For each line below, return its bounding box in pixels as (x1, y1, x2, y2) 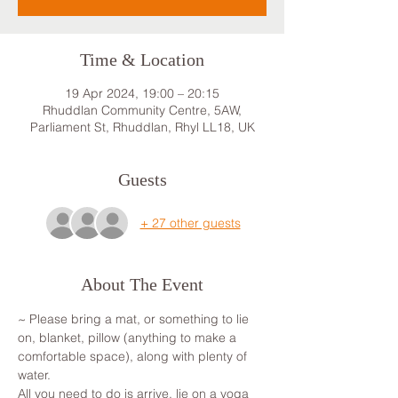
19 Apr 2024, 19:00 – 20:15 (65, 85, 219, 101)
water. (18, 367, 51, 383)
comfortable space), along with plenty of (18, 348, 251, 364)
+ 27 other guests (139, 214, 241, 231)
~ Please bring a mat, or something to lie (18, 311, 252, 327)
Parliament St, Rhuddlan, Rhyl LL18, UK (29, 119, 255, 135)
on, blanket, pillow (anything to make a (18, 330, 240, 346)
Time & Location (80, 50, 204, 69)
